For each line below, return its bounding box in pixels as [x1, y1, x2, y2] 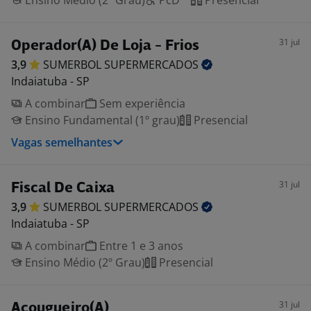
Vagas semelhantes [11, 135, 112, 150]
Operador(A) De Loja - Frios [11, 39, 199, 53]
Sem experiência [96, 96, 185, 111]
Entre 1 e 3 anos [96, 238, 183, 253]
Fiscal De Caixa [11, 181, 115, 196]
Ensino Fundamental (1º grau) [22, 112, 180, 128]
